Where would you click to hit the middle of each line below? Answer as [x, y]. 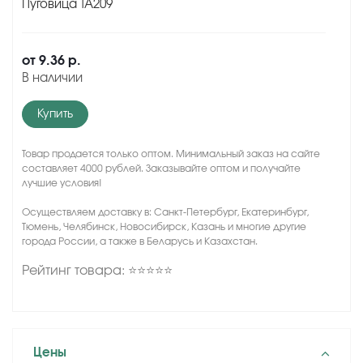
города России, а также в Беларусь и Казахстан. [140, 241]
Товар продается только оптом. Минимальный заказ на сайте [171, 154]
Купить [55, 114]
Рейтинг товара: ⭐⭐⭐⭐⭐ [97, 271]
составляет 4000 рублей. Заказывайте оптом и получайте [161, 169]
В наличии [52, 78]
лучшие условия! [62, 183]
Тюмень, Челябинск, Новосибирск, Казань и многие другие [164, 227]
